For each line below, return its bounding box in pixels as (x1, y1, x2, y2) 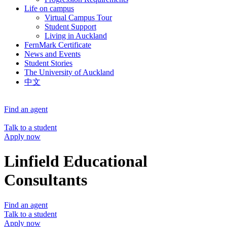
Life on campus (24, 4, 74, 13)
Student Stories (24, 59, 72, 67)
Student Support (45, 22, 96, 31)
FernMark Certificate (24, 41, 91, 49)
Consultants (4, 171, 87, 190)
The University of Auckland (24, 68, 114, 77)
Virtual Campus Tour (45, 13, 112, 22)
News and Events (24, 50, 81, 58)
